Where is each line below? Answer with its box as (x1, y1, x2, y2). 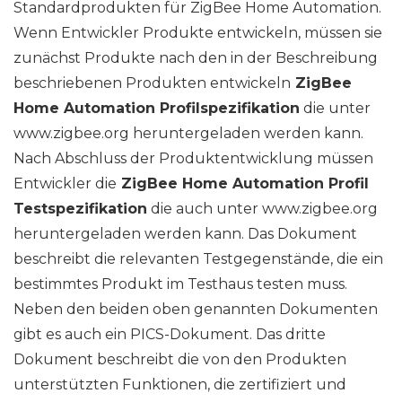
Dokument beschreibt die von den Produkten (13, 351, 346, 369)
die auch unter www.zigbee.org (147, 200, 378, 218)
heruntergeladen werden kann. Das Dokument (13, 225, 357, 243)
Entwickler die (13, 175, 117, 193)
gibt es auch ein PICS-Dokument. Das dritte (13, 326, 326, 344)
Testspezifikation (13, 200, 147, 218)
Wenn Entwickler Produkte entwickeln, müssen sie (13, 24, 382, 42)
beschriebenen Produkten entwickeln (13, 74, 291, 92)
